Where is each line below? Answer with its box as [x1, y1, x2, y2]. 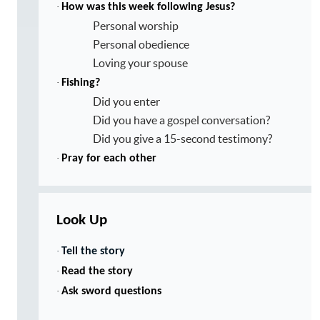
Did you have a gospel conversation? [93, 113, 270, 126]
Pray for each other [61, 152, 156, 164]
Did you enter [93, 94, 160, 108]
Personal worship [93, 19, 179, 32]
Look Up [56, 212, 107, 228]
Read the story [61, 265, 133, 277]
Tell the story [61, 245, 125, 257]
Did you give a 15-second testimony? [93, 131, 272, 145]
